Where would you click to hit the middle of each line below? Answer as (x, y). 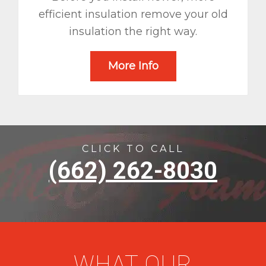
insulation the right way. (133, 31)
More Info (133, 66)
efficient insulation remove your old (133, 14)
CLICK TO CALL (133, 149)
